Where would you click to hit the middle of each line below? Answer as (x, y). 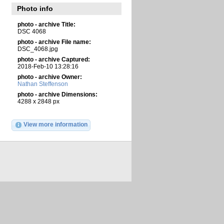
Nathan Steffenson (42, 83)
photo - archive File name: (54, 41)
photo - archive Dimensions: (57, 94)
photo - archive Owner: (49, 76)
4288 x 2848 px (38, 101)
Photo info (35, 8)
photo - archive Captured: (53, 59)
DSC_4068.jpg (37, 48)
